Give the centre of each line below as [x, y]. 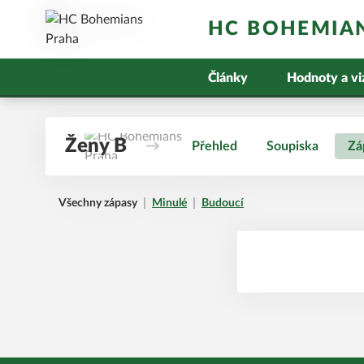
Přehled [214, 146]
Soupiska [292, 146]
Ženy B [96, 146]
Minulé [169, 203]
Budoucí [223, 203]
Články [228, 78]
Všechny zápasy [98, 203]
